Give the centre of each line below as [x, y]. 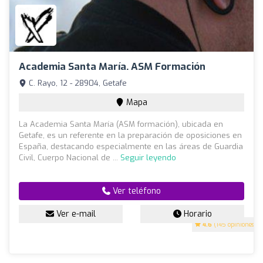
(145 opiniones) [234, 225]
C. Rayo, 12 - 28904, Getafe [77, 83]
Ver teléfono [136, 191]
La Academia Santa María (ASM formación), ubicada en [121, 124]
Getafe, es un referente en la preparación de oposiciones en [130, 136]
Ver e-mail [75, 214]
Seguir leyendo [148, 158]
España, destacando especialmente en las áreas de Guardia [131, 147]
